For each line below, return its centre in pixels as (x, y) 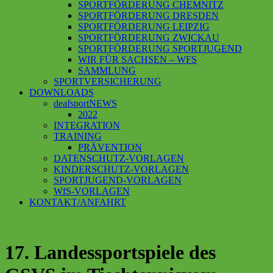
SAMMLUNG (107, 70)
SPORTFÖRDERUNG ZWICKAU (149, 37)
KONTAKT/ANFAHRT (78, 202)
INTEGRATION (87, 125)
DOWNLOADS (62, 92)
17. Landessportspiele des (110, 253)
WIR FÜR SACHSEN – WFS (137, 59)
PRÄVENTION (110, 147)
